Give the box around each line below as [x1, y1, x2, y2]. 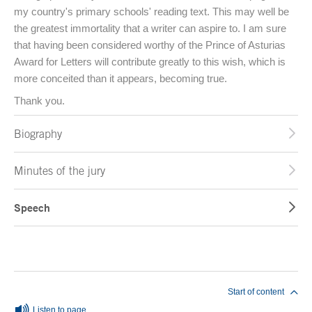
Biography [14, 127, 62, 141]
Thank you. [14, 95, 65, 107]
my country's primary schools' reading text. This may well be [14, 6, 289, 18]
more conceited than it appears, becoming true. [14, 72, 227, 85]
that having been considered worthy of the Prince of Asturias [14, 39, 286, 52]
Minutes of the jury [14, 164, 105, 178]
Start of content [228, 287, 284, 297]
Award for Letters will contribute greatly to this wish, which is [14, 56, 286, 68]
